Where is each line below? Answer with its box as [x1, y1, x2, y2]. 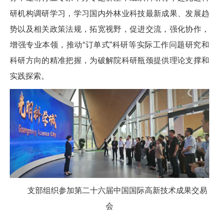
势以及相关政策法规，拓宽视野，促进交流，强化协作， [10, 24, 209, 33]
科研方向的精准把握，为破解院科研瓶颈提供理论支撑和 [10, 56, 209, 65]
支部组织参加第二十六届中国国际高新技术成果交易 [27, 186, 207, 195]
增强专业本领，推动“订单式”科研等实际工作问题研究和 [10, 40, 209, 49]
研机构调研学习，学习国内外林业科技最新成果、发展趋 [10, 9, 209, 18]
